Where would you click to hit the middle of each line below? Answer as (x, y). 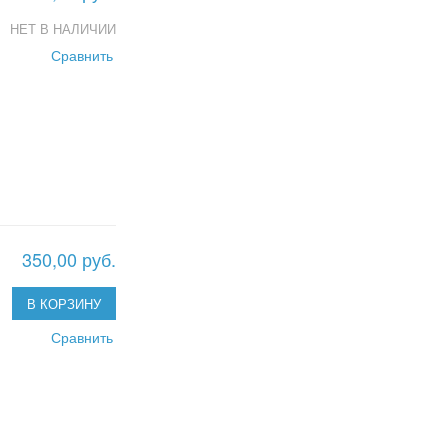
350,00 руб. (69, 258)
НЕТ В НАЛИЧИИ (63, 29)
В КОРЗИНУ (64, 303)
